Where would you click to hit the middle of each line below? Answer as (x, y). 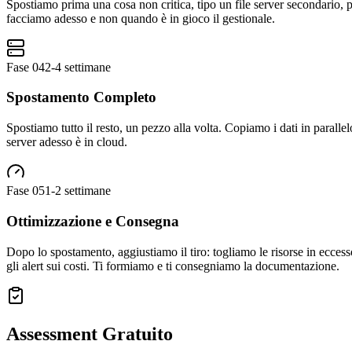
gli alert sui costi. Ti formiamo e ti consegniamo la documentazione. (173, 266)
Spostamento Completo (81, 97)
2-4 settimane (78, 67)
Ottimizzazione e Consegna (93, 221)
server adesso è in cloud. (67, 142)
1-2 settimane (78, 191)
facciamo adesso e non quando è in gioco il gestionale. (141, 18)
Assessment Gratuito (90, 334)
